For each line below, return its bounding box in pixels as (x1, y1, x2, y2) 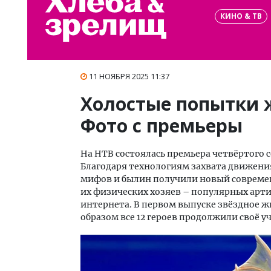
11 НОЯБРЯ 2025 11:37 (89, 71, 169, 82)
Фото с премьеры (80, 113, 243, 138)
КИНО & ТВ (220, 10, 262, 21)
